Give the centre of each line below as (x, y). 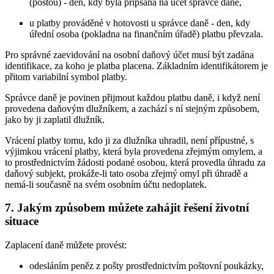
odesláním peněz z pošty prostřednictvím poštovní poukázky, (146, 266)
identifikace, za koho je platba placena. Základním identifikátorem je (136, 65)
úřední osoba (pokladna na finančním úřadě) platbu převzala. (146, 34)
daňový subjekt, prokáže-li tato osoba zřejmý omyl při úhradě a (126, 173)
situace (22, 221)
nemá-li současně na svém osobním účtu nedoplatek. (106, 184)
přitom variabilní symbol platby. (66, 76)
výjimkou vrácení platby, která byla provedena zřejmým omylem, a (134, 151)
